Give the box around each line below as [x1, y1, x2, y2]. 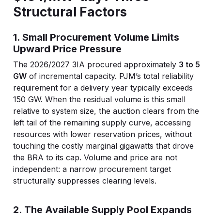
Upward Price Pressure [13, 43, 122, 55]
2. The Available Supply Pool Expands [13, 204, 192, 216]
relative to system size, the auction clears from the [13, 106, 199, 116]
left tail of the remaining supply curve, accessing [13, 118, 191, 127]
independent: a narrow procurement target [13, 164, 171, 174]
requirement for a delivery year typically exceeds [13, 83, 193, 93]
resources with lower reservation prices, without [13, 129, 192, 139]
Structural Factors [13, 4, 127, 19]
